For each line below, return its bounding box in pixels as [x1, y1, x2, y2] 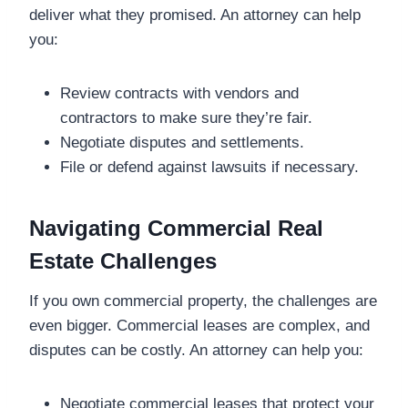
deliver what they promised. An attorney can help [29, 5, 361, 24]
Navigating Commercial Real [29, 215, 323, 240]
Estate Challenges [29, 248, 217, 273]
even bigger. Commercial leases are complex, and [29, 316, 370, 334]
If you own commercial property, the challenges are [29, 291, 377, 310]
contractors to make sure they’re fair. [60, 108, 312, 127]
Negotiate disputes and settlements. [60, 133, 304, 151]
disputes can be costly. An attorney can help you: [29, 341, 363, 359]
